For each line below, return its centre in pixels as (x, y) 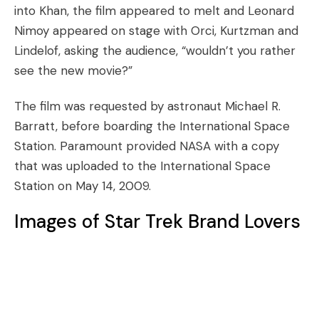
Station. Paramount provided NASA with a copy (147, 146)
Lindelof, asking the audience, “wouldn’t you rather (155, 51)
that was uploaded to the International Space (142, 166)
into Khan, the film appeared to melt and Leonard (154, 11)
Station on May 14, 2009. (83, 186)
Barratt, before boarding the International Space (152, 126)
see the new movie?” (73, 70)
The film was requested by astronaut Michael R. (147, 106)
